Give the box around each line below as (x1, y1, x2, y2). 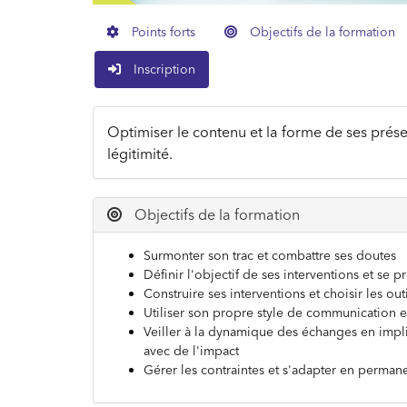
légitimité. (107, 144, 173, 163)
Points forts (128, 24, 195, 40)
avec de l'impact (144, 342, 239, 359)
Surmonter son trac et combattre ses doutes (144, 247, 396, 263)
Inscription (130, 61, 195, 77)
